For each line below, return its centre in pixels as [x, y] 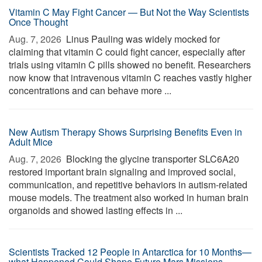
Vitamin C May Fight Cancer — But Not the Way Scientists [129, 12]
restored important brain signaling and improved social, [122, 172]
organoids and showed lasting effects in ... [96, 210]
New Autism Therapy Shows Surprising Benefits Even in [125, 132]
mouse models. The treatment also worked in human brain [129, 197]
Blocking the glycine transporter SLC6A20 [151, 159]
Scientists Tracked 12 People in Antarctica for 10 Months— [130, 252]
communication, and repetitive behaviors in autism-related [128, 185]
